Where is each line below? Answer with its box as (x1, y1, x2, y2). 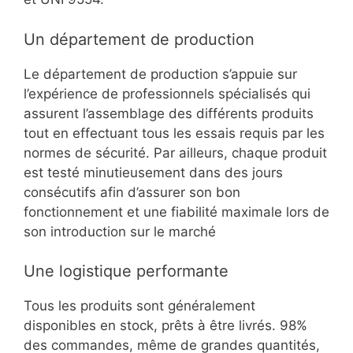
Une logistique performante (24, 262, 229, 281)
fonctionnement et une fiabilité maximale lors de (24, 203, 329, 220)
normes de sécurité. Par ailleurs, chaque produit (24, 144, 327, 161)
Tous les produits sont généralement (24, 298, 255, 314)
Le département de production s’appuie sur (24, 65, 297, 82)
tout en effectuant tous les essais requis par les (24, 124, 325, 141)
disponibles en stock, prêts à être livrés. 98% (24, 318, 307, 334)
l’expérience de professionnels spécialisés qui (24, 85, 310, 102)
